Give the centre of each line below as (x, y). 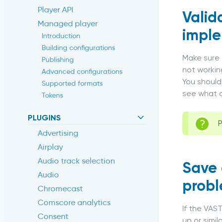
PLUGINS (44, 118)
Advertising (58, 133)
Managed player (68, 24)
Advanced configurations (82, 72)
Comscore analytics (74, 203)
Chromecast (60, 189)
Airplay (50, 147)
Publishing (58, 60)
